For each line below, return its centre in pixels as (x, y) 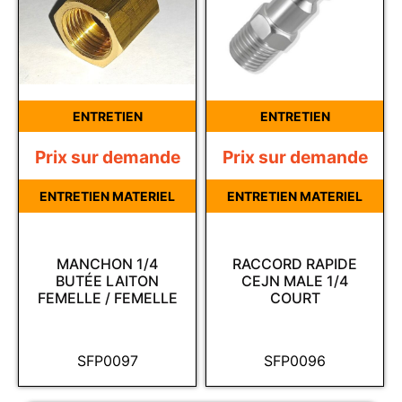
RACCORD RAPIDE (295, 264)
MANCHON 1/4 (107, 264)
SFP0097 (107, 361)
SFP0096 (295, 361)
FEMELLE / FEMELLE (107, 298)
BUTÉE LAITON (107, 281)
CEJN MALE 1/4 (295, 281)
